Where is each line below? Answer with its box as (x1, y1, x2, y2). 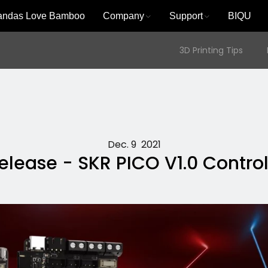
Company (102, 11, 144, 21)
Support (169, 11, 203, 21)
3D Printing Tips (179, 44, 243, 56)
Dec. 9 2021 (107, 138, 161, 151)
